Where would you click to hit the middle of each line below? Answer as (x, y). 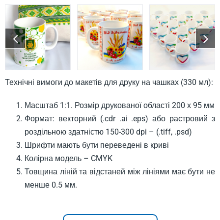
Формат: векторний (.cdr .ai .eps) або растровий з (120, 118)
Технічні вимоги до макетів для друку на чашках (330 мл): (109, 82)
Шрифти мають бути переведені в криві (97, 145)
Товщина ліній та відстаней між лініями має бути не (120, 171)
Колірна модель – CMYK (69, 158)
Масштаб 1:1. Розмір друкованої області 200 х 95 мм (120, 105)
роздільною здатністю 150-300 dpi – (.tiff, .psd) (108, 132)
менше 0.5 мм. (51, 185)
